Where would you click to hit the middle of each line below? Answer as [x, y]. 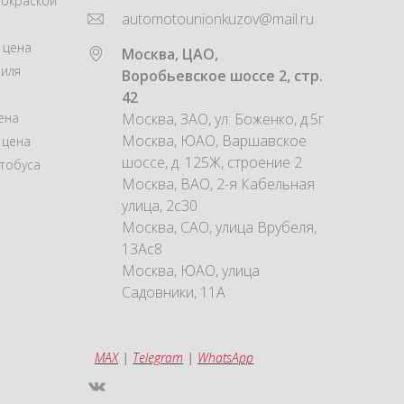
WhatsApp [226, 357]
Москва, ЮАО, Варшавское [215, 140]
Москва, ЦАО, [170, 54]
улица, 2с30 [160, 205]
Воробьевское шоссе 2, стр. [223, 75]
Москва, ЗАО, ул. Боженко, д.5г [223, 119]
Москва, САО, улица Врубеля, [220, 227]
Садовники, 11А [174, 292]
